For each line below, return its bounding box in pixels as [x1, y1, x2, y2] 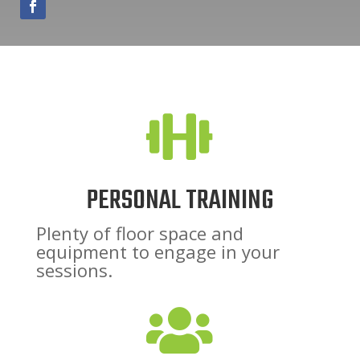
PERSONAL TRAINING [86, 181, 273, 223]
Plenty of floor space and [35, 221, 243, 246]
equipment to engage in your [35, 239, 280, 264]
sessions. [35, 258, 112, 283]
